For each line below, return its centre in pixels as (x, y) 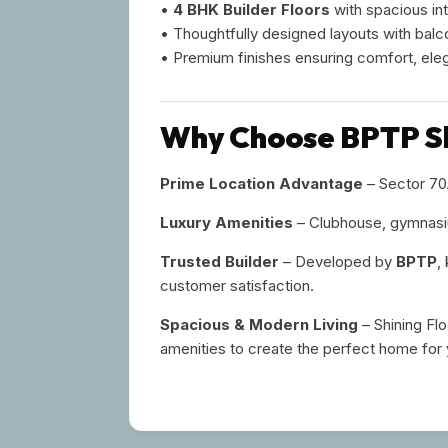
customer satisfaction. (237, 285)
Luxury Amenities (226, 222)
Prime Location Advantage (261, 183)
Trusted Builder (219, 261)
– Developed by (337, 261)
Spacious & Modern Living (259, 324)
